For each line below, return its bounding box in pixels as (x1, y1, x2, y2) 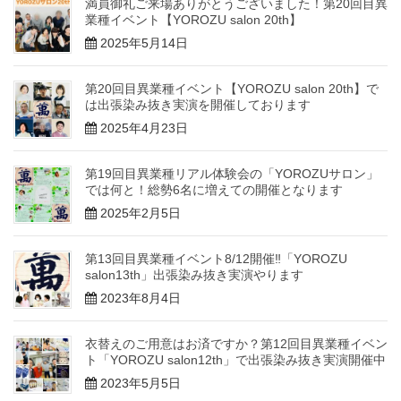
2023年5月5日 (97, 375, 181, 390)
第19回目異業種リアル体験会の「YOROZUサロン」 (85, 166, 379, 182)
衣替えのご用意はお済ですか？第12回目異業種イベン (85, 336, 388, 351)
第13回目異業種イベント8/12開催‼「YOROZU (85, 251, 347, 266)
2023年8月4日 (97, 290, 181, 305)
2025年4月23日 (97, 121, 188, 136)
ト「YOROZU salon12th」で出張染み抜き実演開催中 (85, 352, 386, 367)
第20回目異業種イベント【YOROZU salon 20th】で (85, 81, 379, 97)
